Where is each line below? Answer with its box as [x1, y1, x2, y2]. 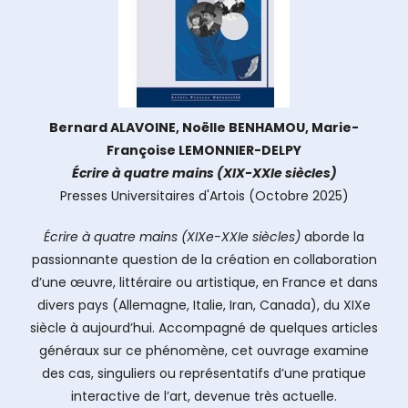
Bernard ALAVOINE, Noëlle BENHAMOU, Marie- [49, 118, 359, 137]
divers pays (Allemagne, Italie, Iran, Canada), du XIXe [37, 296, 371, 314]
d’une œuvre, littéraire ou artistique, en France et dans [30, 273, 378, 291]
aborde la [301, 228, 364, 246]
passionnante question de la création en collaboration [31, 250, 377, 269]
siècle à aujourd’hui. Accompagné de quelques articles [30, 319, 378, 337]
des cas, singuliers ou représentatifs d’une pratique [42, 364, 366, 382]
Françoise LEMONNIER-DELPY [107, 141, 301, 159]
